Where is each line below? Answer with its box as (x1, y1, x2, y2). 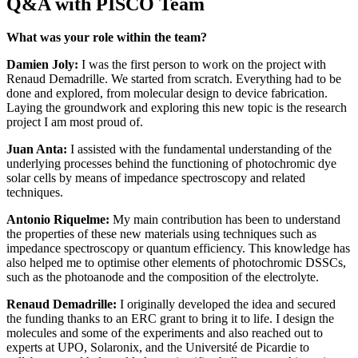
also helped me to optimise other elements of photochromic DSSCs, (6, 256, 346, 270)
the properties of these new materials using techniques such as (6, 227, 316, 241)
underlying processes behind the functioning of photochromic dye (6, 157, 336, 171)
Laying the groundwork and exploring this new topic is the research (6, 101, 347, 115)
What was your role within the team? (6, 30, 207, 45)
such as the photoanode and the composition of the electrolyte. (6, 270, 319, 284)
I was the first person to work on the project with (78, 58, 326, 72)
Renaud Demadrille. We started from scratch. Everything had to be (6, 72, 341, 86)
